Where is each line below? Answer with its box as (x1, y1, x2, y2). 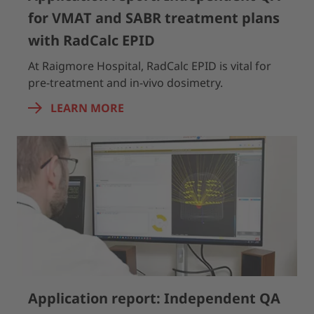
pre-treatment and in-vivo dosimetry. (28, 75, 223, 90)
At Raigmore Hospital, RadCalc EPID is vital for (28, 58, 271, 74)
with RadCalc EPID (28, 31, 155, 50)
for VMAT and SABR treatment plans (28, 8, 280, 27)
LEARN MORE (50, 100, 124, 116)
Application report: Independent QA (28, 289, 280, 308)
